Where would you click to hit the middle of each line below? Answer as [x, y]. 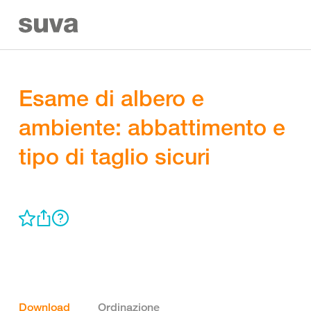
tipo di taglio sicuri [115, 156]
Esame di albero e [111, 98]
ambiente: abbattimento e [152, 127]
